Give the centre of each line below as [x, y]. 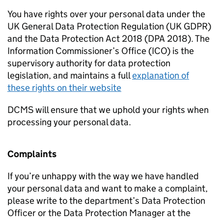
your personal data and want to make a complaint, [108, 188]
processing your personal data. [69, 122]
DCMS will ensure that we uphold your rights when [108, 110]
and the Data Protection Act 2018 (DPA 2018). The [109, 39]
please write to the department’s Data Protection [106, 201]
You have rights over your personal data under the [106, 14]
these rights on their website [64, 88]
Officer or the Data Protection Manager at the [99, 213]
